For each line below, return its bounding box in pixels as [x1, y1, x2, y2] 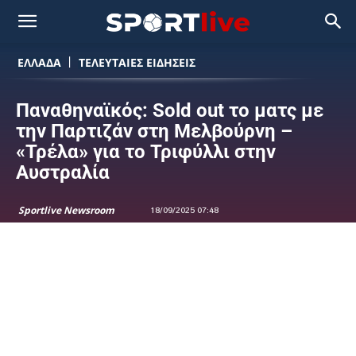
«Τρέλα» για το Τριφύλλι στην [16, 141, 276, 163]
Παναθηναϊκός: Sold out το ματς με [16, 99, 323, 122]
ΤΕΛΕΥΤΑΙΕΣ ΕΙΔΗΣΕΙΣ [79, 54, 195, 70]
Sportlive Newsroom [18, 203, 114, 217]
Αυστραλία [16, 161, 110, 184]
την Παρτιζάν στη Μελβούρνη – [16, 120, 292, 142]
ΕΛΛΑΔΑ [17, 54, 61, 70]
